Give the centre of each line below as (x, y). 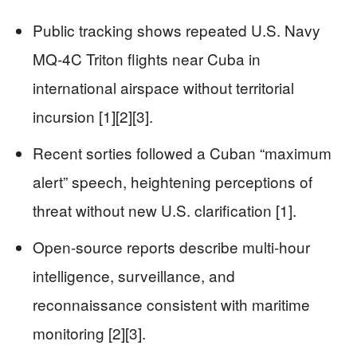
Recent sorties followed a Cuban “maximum (182, 153)
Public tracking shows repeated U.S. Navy (177, 30)
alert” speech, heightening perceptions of (173, 182)
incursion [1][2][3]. (93, 116)
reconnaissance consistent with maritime (171, 304)
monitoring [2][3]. (89, 333)
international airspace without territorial (163, 88)
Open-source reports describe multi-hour (171, 247)
